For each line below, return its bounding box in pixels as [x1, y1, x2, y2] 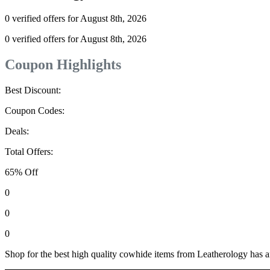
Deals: [5, 126, 29, 137]
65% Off [5, 167, 38, 178]
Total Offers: [5, 146, 53, 157]
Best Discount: [5, 85, 61, 96]
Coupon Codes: [5, 105, 64, 116]
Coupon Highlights [5, 57, 121, 73]
